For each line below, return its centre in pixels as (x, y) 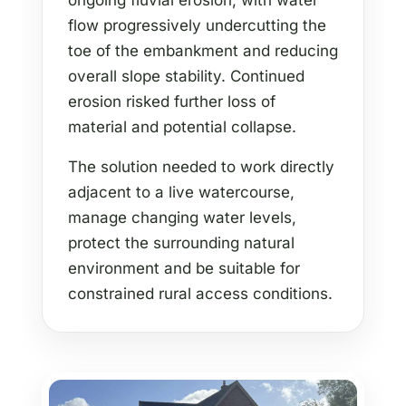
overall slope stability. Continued (186, 77)
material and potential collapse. (182, 127)
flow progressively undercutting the (197, 26)
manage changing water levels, (182, 218)
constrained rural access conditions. (200, 294)
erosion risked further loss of (172, 102)
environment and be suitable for (184, 269)
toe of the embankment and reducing (203, 51)
